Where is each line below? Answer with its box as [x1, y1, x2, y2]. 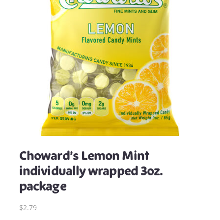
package [19, 178, 66, 194]
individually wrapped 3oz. [19, 163, 163, 179]
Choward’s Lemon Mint [19, 148, 149, 164]
